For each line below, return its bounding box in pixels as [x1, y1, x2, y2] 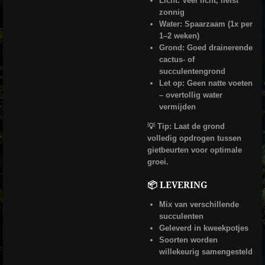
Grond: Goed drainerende [159, 43, 253, 53]
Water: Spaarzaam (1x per [159, 20, 253, 29]
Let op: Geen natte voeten [159, 79, 253, 88]
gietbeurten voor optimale [147, 146, 242, 155]
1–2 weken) [159, 31, 199, 41]
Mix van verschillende [159, 199, 239, 209]
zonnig [159, 8, 185, 17]
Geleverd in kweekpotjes [159, 223, 248, 232]
